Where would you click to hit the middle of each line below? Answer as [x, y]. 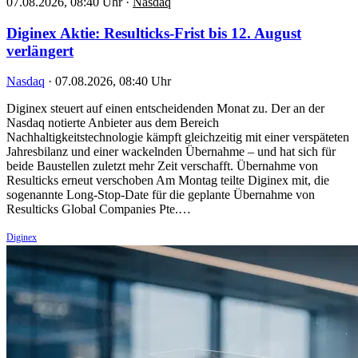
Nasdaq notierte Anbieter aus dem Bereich [113, 123]
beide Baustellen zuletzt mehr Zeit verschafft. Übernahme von [162, 166]
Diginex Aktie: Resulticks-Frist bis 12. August [154, 33]
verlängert [40, 50]
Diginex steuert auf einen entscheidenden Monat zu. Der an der [165, 109]
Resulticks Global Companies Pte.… [99, 209]
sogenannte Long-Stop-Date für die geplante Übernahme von [161, 195]
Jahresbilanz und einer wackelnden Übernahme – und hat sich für [171, 152]
